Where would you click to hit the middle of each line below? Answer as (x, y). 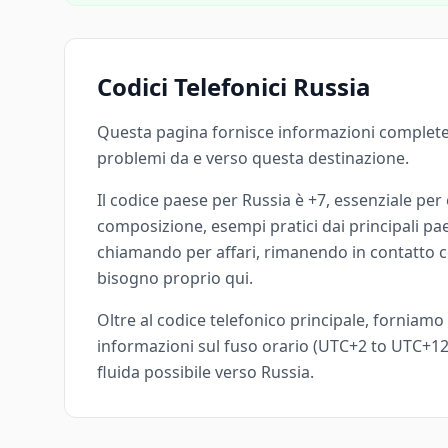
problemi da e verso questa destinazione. (253, 158)
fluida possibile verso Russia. (205, 372)
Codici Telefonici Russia (234, 86)
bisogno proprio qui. (175, 278)
